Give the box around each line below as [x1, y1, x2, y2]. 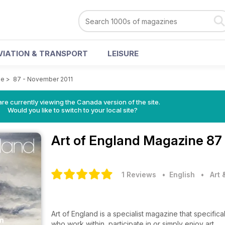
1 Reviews [122, 170, 156, 179]
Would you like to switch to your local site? [7, 106, 138, 114]
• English [158, 170, 195, 179]
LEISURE [107, 49, 139, 58]
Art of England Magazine [51, 133, 206, 148]
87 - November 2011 [13, 75, 73, 83]
